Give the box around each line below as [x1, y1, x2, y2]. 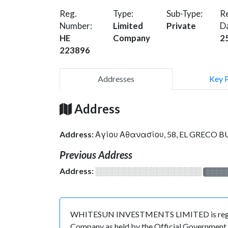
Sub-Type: [166, 8, 203, 19]
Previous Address [60, 148, 132, 161]
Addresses [98, 73, 134, 83]
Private [166, 20, 196, 31]
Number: [60, 20, 92, 31]
